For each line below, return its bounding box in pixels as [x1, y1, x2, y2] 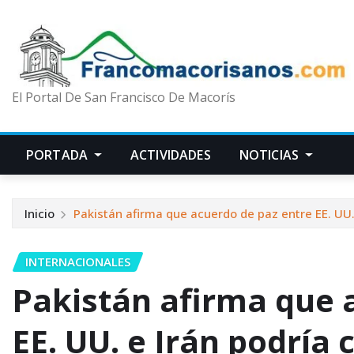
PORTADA [26, 146, 92, 164]
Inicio [24, 205, 55, 222]
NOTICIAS [239, 146, 303, 164]
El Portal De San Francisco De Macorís [12, 88, 235, 107]
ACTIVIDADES [130, 146, 211, 164]
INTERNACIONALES [25, 254, 130, 270]
